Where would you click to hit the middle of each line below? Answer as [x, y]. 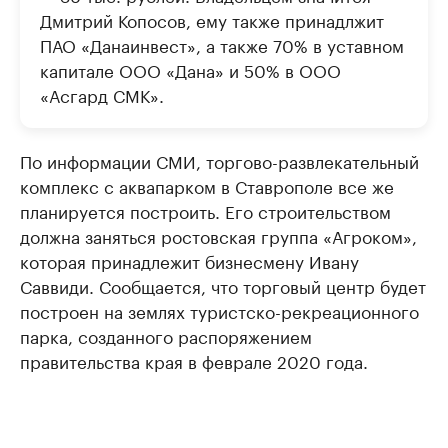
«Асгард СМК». [102, 94]
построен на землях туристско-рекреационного [219, 310]
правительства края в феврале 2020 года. [194, 360]
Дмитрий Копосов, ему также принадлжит [212, 19]
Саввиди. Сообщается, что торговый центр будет [223, 285]
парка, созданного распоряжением [166, 335]
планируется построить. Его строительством [205, 210]
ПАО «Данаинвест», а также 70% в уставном [222, 44]
